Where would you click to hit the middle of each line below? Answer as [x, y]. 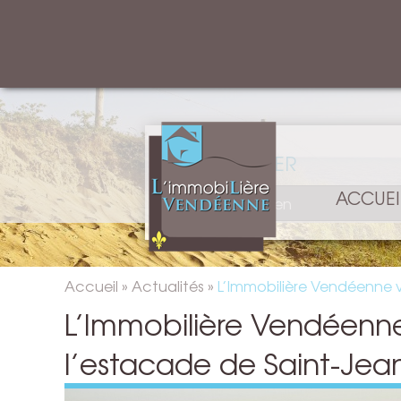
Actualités [168, 286]
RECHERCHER [234, 163]
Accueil [91, 286]
